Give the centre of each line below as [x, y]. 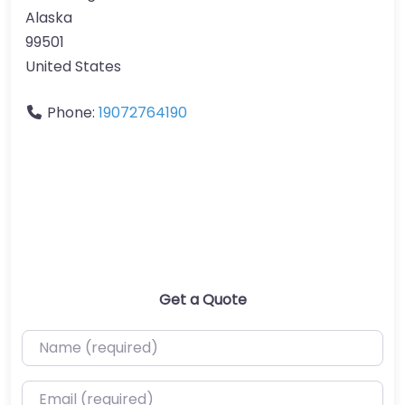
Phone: [73, 112]
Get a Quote [202, 299]
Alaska [49, 17]
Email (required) [78, 392]
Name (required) [80, 341]
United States [73, 66]
